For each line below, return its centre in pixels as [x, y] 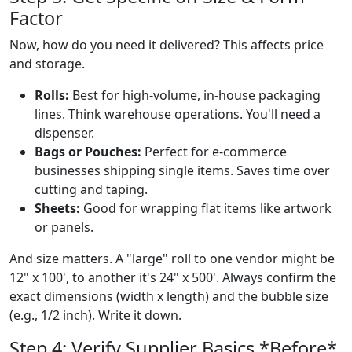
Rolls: [52, 95]
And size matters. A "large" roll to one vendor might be [172, 258]
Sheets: [57, 208]
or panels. [64, 227]
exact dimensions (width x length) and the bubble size [169, 296]
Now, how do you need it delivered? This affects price [167, 44]
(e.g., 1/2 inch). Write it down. [95, 315]
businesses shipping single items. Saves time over [182, 170]
